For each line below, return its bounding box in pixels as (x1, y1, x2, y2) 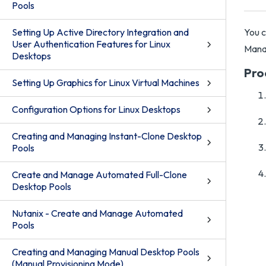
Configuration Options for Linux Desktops (12, 103, 180, 115)
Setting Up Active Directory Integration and (12, 26, 189, 38)
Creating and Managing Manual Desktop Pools (12, 246, 199, 258)
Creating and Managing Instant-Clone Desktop (12, 130, 202, 142)
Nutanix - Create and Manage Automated (12, 207, 183, 219)
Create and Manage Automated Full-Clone (12, 169, 187, 180)
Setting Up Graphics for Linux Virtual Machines (12, 77, 199, 88)
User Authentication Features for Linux (12, 38, 170, 50)
